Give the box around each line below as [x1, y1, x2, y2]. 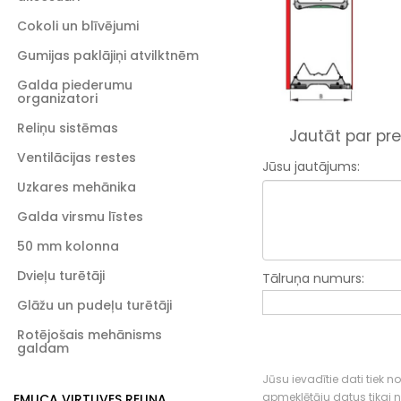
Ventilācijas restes [17, 149, 136, 166]
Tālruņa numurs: [262, 269, 364, 287]
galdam [17, 339, 69, 357]
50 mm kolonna [17, 237, 119, 255]
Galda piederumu [17, 76, 132, 94]
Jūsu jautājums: [262, 157, 360, 175]
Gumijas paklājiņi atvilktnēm [17, 47, 199, 64]
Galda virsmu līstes [17, 208, 143, 226]
